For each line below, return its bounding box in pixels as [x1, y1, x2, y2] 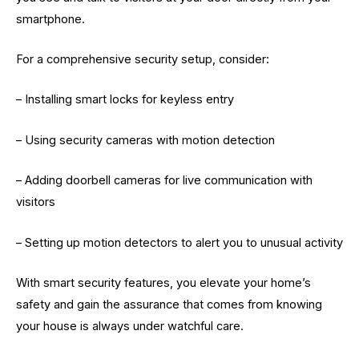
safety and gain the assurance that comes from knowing [16, 296, 322, 312]
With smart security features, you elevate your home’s [16, 275, 311, 290]
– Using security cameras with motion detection [16, 132, 275, 147]
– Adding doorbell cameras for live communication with [16, 173, 313, 188]
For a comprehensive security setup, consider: [16, 52, 269, 67]
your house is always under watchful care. [16, 318, 244, 333]
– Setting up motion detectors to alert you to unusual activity [16, 235, 343, 250]
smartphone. [16, 11, 85, 26]
